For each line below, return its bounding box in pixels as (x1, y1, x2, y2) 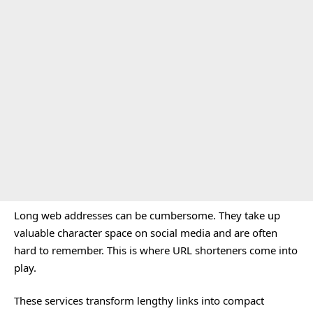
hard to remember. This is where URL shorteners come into (14, 242, 298, 257)
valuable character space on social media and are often (14, 225, 277, 240)
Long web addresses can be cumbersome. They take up (14, 208, 280, 222)
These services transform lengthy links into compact (14, 293, 264, 307)
